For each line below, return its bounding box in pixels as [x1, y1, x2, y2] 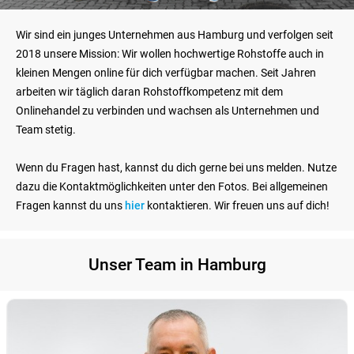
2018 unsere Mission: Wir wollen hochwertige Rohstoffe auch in [16, 47, 324, 60]
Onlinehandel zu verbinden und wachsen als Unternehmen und [16, 104, 319, 117]
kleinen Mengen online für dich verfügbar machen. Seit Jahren [16, 66, 316, 79]
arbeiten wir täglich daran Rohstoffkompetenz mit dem [16, 85, 283, 98]
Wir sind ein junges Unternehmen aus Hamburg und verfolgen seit [16, 28, 333, 41]
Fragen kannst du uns [16, 198, 125, 212]
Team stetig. [16, 122, 76, 136]
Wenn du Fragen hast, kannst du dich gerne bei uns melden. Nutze [16, 160, 337, 174]
